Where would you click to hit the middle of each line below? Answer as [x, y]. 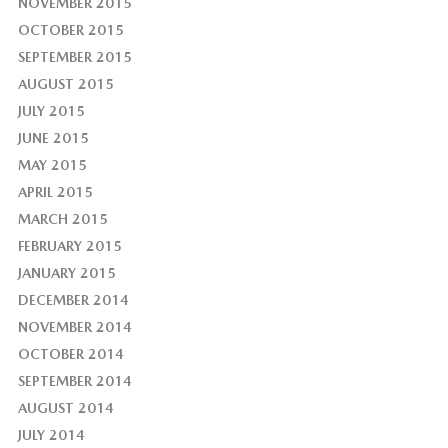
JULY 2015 [51, 111]
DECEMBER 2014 [73, 299]
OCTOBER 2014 [70, 353]
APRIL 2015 [55, 192]
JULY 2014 [51, 434]
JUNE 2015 [53, 138]
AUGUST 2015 [65, 84]
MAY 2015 [52, 165]
